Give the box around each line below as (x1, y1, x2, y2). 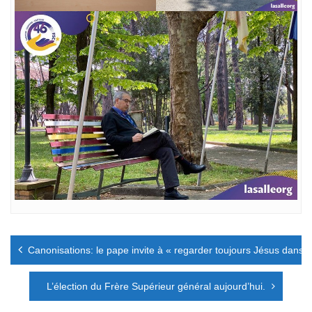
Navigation (10, 230, 86, 247)
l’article (10, 273, 62, 290)
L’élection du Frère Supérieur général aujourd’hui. (47, 280, 265, 292)
